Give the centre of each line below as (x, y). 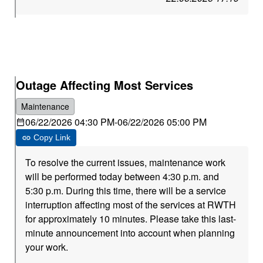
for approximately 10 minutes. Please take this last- (131, 219)
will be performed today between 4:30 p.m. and (122, 176)
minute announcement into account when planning (130, 233)
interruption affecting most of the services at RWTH (131, 205)
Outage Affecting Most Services (105, 85)
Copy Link (52, 137)
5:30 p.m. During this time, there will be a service (126, 190)
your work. (47, 247)
